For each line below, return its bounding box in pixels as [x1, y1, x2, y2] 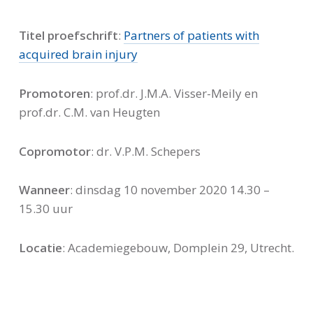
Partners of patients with [123, 27, 259, 44]
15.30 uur [18, 201, 73, 217]
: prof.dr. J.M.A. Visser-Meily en [89, 85, 258, 102]
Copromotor [18, 143, 91, 159]
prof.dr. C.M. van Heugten [18, 104, 160, 121]
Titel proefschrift [18, 27, 118, 44]
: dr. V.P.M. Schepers [90, 143, 201, 159]
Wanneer [18, 182, 70, 198]
